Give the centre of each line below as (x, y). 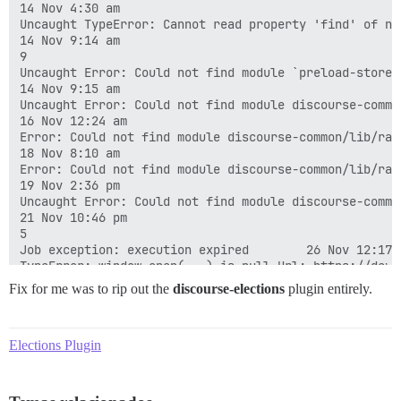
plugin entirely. (328, 288)
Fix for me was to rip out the (91, 288)
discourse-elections (229, 288)
